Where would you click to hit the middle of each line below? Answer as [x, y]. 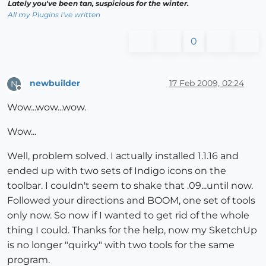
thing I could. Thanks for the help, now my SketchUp [132, 230]
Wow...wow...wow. [47, 107]
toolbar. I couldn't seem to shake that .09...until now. [130, 185]
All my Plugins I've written [54, 14]
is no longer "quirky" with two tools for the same [121, 245]
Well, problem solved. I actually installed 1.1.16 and [123, 156]
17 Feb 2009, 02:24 [207, 83]
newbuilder [55, 83]
